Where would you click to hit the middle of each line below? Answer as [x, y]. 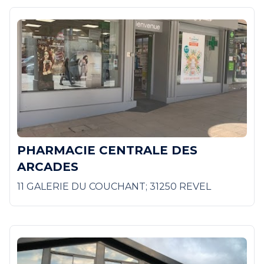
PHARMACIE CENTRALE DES [107, 150]
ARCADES [48, 167]
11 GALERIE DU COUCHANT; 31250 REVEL [114, 187]
